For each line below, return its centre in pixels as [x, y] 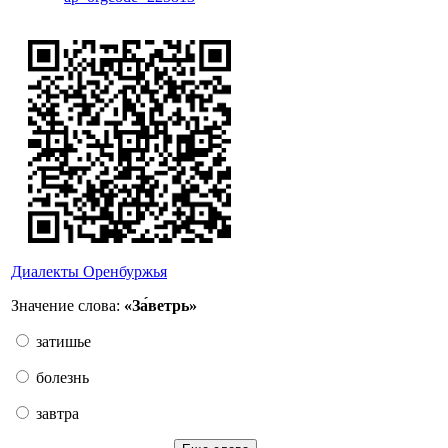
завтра [55, 413]
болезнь [60, 377]
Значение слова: [67, 305]
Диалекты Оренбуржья [89, 271]
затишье [61, 341]
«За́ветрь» [160, 305]
